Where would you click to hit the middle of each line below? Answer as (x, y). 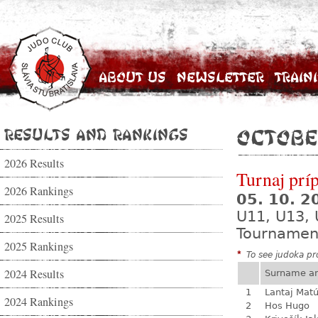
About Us (132, 77)
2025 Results (34, 219)
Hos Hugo (287, 306)
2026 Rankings (39, 191)
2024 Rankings (39, 302)
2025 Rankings (39, 246)
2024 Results (34, 274)
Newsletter (220, 77)
